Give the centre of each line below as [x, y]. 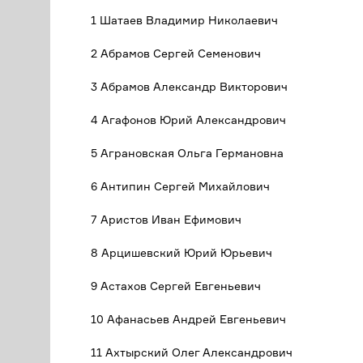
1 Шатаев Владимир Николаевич [184, 20]
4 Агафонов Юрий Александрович [188, 120]
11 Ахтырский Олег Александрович [192, 352]
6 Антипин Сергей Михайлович [180, 186]
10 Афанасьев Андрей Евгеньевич [188, 319]
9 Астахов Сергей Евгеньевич [176, 286]
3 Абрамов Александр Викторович [189, 86]
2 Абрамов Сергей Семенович [176, 53]
